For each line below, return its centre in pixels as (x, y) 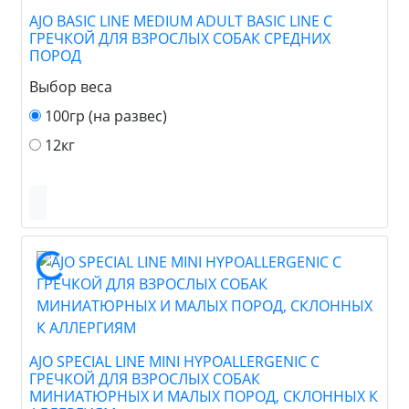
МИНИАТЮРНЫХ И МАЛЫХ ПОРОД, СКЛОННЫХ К (204, 396)
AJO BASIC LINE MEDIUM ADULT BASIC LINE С (181, 21)
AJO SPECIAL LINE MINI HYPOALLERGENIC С (174, 361)
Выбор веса (71, 86)
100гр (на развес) (106, 115)
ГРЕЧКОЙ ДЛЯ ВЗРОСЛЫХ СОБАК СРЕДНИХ (180, 38)
